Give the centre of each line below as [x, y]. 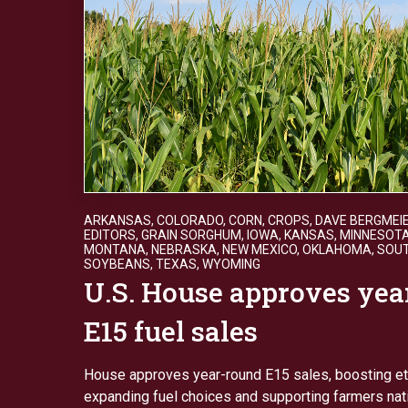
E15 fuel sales [171, 331]
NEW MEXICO [260, 249]
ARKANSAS [117, 220]
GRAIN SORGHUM [191, 235]
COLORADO [190, 220]
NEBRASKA [184, 249]
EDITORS [110, 235]
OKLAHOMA [337, 249]
